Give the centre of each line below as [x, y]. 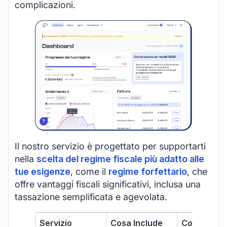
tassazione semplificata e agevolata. [91, 197]
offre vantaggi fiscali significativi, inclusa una [108, 184]
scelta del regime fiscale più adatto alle [120, 159]
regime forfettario [148, 171]
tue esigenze [43, 171]
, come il [89, 171]
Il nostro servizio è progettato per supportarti [110, 146]
